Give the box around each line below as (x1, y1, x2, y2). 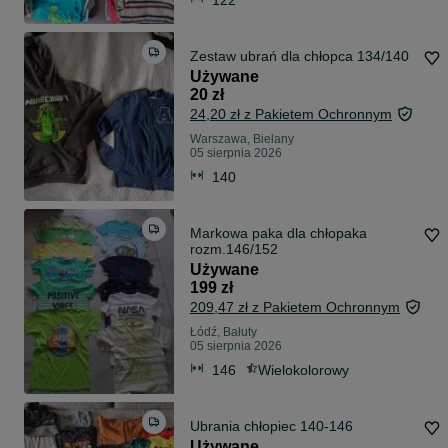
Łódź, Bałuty (190, 325, 257, 340)
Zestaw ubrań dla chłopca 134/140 (190, 48, 409, 65)
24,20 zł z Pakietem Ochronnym (190, 106, 392, 123)
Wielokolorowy (258, 361, 349, 378)
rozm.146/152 (190, 241, 278, 258)
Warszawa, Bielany (190, 132, 294, 147)
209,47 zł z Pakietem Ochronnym (190, 299, 400, 316)
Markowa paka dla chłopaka (190, 225, 367, 242)
